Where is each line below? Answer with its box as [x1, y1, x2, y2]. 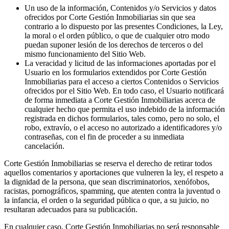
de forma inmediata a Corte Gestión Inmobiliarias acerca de [25, 95, 215, 104]
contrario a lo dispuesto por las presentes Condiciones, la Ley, [25, 21, 223, 31]
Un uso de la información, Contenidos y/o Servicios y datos [25, 3, 216, 12]
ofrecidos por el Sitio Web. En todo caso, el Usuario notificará [25, 86, 224, 95]
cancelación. [25, 141, 64, 150]
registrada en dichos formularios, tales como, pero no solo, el [25, 113, 219, 123]
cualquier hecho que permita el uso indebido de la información [25, 104, 225, 113]
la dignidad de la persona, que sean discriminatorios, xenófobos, [4, 177, 210, 186]
